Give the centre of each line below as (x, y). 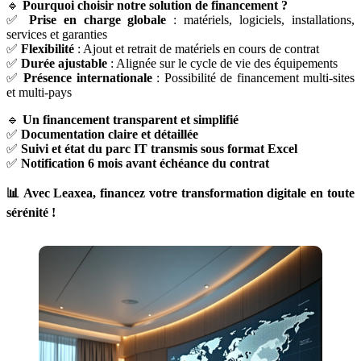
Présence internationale (88, 78)
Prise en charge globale (98, 20)
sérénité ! (31, 213)
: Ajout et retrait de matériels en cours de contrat (197, 49)
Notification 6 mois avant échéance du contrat (145, 164)
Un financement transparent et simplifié (131, 120)
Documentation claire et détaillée (110, 135)
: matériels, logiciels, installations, (261, 20)
